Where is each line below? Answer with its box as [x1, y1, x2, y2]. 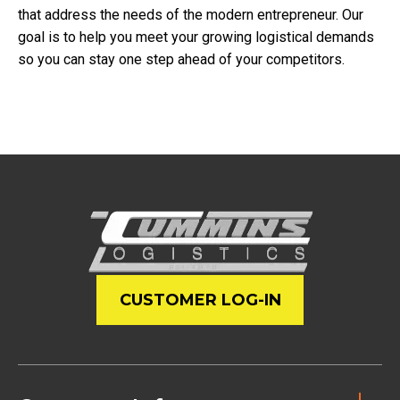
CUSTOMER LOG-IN [119, 290, 281, 311]
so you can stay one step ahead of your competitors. [18, 51, 345, 69]
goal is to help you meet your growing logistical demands [18, 29, 374, 46]
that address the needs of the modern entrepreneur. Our [18, 6, 363, 24]
